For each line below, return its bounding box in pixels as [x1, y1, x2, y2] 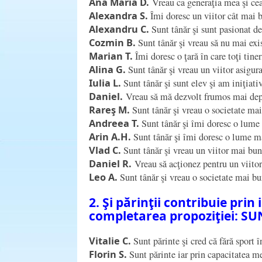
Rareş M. [89, 103, 130, 116]
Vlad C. [89, 143, 121, 157]
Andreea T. [89, 116, 139, 130]
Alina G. [89, 63, 126, 76]
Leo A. [89, 170, 118, 184]
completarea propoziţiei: [89, 207, 241, 224]
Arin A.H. [89, 130, 131, 143]
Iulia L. [89, 76, 121, 89]
